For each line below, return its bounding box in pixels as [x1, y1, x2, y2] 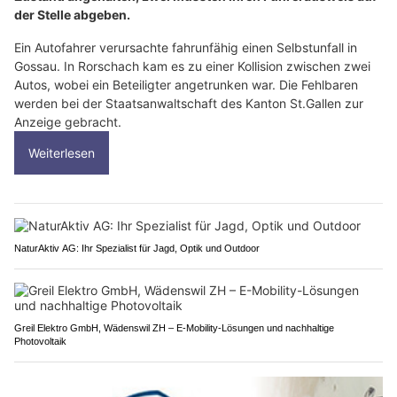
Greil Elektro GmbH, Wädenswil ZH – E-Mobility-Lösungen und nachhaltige [14, 323, 334, 334]
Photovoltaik [14, 336, 66, 347]
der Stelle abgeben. [14, 7, 130, 23]
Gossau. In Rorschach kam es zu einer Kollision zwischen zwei [14, 58, 370, 74]
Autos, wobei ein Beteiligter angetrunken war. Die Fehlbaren [14, 77, 358, 93]
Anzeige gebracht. [14, 114, 121, 130]
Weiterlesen [28, 145, 95, 161]
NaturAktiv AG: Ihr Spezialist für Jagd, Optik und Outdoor [14, 243, 260, 254]
